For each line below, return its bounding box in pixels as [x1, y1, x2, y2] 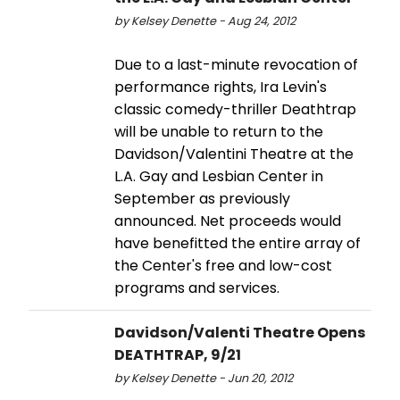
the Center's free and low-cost [114, 254, 332, 276]
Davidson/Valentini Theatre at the [114, 143, 354, 164]
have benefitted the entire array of [114, 232, 361, 254]
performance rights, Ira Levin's [114, 76, 327, 97]
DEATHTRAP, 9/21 [114, 344, 241, 365]
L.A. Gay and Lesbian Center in [114, 165, 323, 187]
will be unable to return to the [114, 121, 323, 142]
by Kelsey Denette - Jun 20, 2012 [114, 370, 293, 386]
